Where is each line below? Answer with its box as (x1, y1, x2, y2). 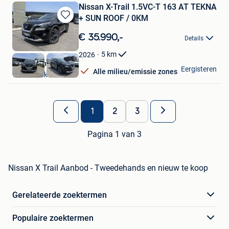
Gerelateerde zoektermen (12, 190, 107, 200)
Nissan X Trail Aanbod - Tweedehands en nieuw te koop (8, 163, 208, 173)
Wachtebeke (12, 70, 51, 79)
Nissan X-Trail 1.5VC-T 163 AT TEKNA (79, 2, 217, 12)
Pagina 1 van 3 (87, 129, 142, 139)
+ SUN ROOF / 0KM (79, 13, 148, 23)
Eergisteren (181, 64, 217, 73)
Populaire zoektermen (12, 213, 94, 223)
